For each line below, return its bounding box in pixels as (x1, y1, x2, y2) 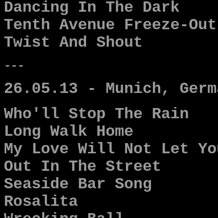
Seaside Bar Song (4, 176, 152, 193)
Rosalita (4, 193, 78, 211)
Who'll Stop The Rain (4, 106, 189, 123)
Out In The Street (4, 158, 161, 176)
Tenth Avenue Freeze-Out (4, 17, 217, 34)
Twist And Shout (4, 34, 143, 52)
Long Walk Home (4, 123, 133, 141)
